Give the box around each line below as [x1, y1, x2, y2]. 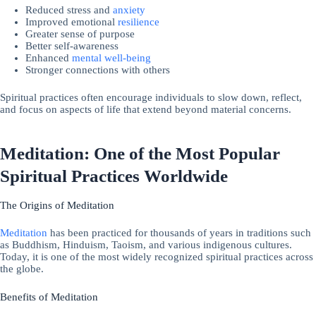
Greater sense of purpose [25, 28, 135, 40]
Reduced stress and [25, 4, 114, 16]
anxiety [113, 4, 146, 16]
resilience [118, 16, 160, 28]
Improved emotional [25, 16, 119, 28]
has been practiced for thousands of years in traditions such [47, 227, 311, 239]
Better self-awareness [25, 40, 119, 52]
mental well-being [72, 52, 152, 64]
